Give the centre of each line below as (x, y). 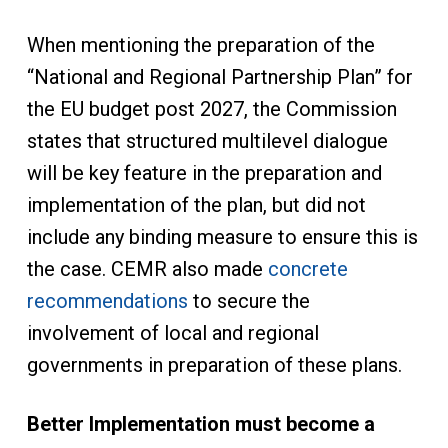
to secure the (248, 301)
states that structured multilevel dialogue (207, 141)
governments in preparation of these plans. (216, 365)
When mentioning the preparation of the (200, 45)
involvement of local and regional (172, 333)
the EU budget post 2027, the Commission (211, 109)
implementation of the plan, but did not (196, 205)
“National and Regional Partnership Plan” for (219, 77)
